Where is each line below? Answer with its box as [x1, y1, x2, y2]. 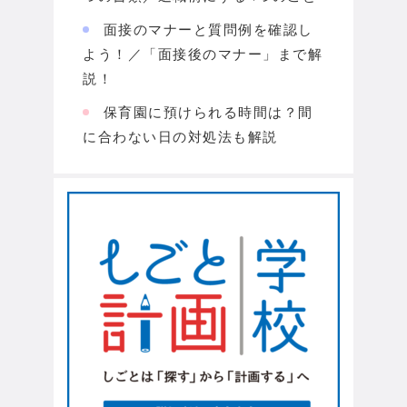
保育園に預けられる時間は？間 [103, 104, 313, 122]
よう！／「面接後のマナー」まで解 [83, 45, 323, 64]
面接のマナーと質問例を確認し [103, 21, 313, 39]
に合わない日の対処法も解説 [83, 128, 278, 146]
